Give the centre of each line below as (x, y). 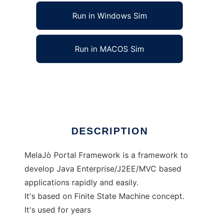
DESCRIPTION (109, 131)
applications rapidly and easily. (81, 183)
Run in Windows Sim (109, 16)
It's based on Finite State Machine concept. (104, 196)
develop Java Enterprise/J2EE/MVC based (103, 169)
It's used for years (58, 210)
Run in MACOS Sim (109, 49)
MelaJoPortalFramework (70, 80)
